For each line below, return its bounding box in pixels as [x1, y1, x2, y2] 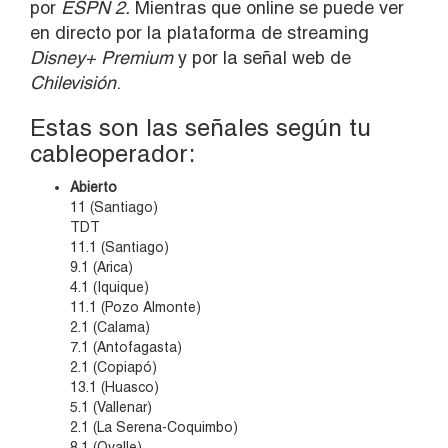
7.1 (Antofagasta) [70, 339, 182, 356]
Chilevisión [30, 72, 116, 94]
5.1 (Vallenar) [70, 399, 152, 416]
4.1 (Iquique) [70, 279, 149, 296]
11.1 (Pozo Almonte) [70, 299, 201, 316]
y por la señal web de [178, 47, 351, 69]
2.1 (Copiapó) [70, 359, 157, 376]
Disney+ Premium [30, 47, 178, 69]
